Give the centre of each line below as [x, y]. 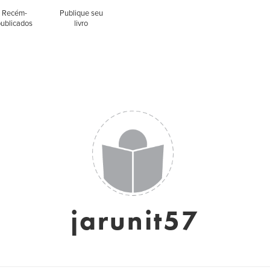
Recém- [15, 13]
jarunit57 [135, 221]
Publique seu [81, 13]
